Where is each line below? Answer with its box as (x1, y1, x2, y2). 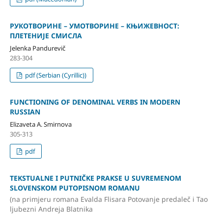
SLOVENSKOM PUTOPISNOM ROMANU (9, 183, 140, 192)
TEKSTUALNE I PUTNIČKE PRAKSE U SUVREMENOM (9, 173, 181, 183)
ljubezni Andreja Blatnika (9, 204, 93, 214)
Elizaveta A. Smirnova (9, 119, 72, 129)
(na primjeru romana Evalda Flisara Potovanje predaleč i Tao (9, 194, 208, 204)
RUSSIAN (9, 107, 40, 116)
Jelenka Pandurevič (9, 43, 65, 53)
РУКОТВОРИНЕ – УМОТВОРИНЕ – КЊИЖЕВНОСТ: (9, 21, 179, 30)
